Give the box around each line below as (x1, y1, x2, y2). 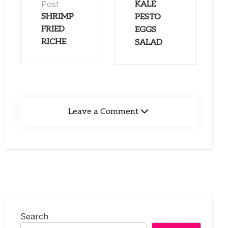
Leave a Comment (68, 106, 139, 117)
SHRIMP (41, 12, 74, 22)
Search (20, 211, 48, 221)
